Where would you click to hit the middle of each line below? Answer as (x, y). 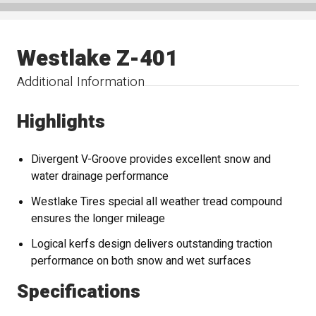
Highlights (61, 122)
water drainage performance (100, 177)
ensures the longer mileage (98, 219)
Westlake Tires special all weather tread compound (157, 202)
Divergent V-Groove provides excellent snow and (151, 160)
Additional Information (81, 81)
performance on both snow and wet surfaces (141, 262)
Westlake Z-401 (98, 58)
